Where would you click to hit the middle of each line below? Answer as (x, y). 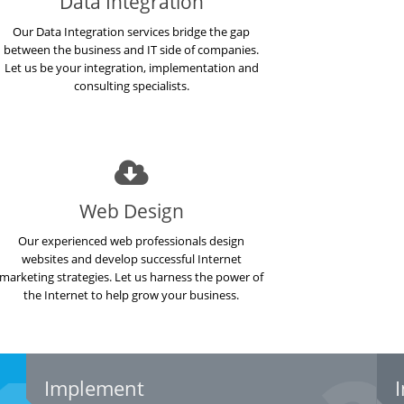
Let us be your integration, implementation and (131, 68)
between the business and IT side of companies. (132, 50)
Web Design (131, 211)
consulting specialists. (131, 86)
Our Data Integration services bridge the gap (132, 32)
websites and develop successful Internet (131, 259)
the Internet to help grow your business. (132, 295)
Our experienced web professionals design (132, 241)
